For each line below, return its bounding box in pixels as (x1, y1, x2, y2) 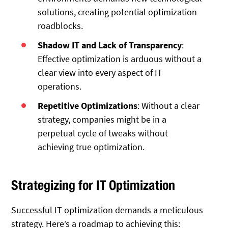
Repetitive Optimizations (38, 99, 138, 111)
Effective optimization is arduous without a (38, 52, 202, 65)
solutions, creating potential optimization (38, 6, 197, 18)
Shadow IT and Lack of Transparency (38, 39, 182, 51)
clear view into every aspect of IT (38, 66, 163, 78)
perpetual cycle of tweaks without (38, 127, 168, 139)
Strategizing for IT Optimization (11, 177, 176, 193)
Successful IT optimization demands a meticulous (11, 204, 204, 216)
